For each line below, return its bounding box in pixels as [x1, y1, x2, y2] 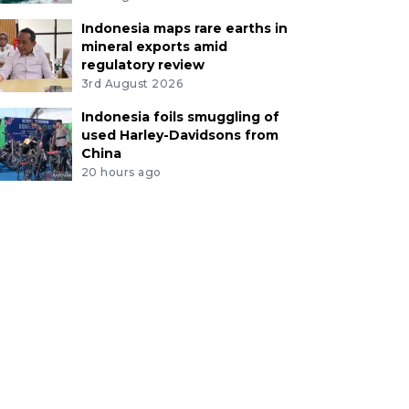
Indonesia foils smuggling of [80, 108, 279, 125]
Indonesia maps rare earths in [80, 19, 288, 37]
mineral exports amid [80, 37, 227, 55]
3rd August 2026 [80, 76, 184, 90]
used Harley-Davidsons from [80, 126, 278, 143]
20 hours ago [80, 164, 162, 179]
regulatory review [80, 56, 204, 73]
